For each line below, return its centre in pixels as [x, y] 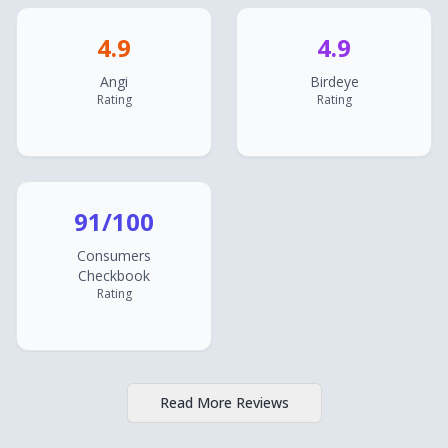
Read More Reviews [224, 402]
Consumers [114, 255]
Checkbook [114, 275]
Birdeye [334, 81]
